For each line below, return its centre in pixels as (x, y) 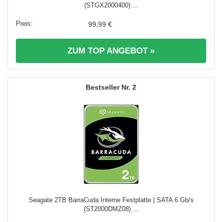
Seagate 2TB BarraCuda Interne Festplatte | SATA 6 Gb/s (111, 200)
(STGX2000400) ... (111, 5)
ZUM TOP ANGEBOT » (111, 51)
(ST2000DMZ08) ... (111, 209)
